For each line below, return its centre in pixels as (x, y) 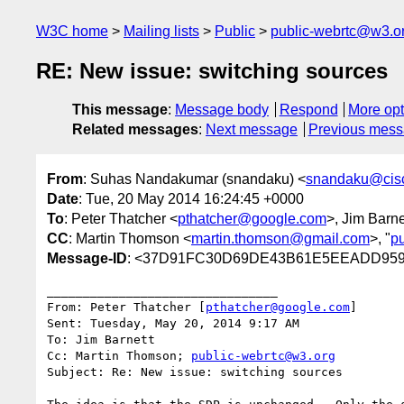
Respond (308, 110)
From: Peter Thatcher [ (126, 307)
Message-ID (87, 258)
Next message (252, 130)
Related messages (135, 130)
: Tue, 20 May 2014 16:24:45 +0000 (191, 198)
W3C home (72, 31)
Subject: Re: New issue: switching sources (195, 372)
